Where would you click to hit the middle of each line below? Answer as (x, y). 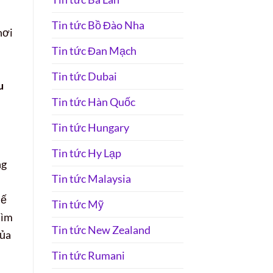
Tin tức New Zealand (101, 229)
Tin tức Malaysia (91, 178)
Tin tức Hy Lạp (86, 153)
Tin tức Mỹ (77, 204)
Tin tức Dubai (84, 76)
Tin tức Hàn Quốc (93, 101)
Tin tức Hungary (90, 127)
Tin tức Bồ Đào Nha (98, 25)
